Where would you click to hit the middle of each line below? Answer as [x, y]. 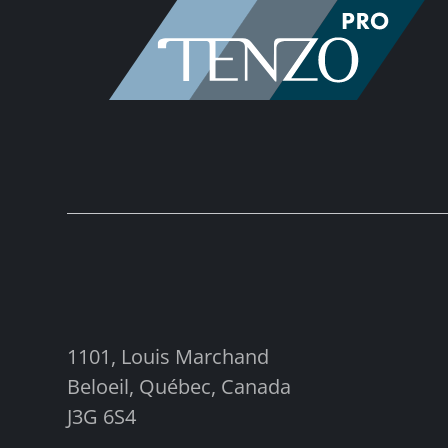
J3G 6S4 [102, 416]
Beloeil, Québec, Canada [179, 386]
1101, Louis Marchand [168, 356]
